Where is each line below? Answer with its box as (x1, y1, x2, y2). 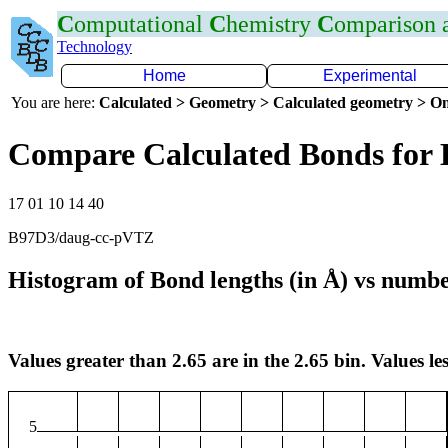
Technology (57, 38, 132, 55)
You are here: (11, 94, 99, 111)
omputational (74, 11, 209, 37)
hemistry (226, 11, 317, 37)
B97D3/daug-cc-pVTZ (8, 228, 154, 246)
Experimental (323, 67, 417, 84)
